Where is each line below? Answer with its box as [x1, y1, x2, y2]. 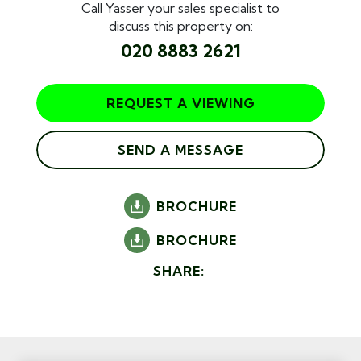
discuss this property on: [108, 17, 253, 34]
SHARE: [152, 262, 209, 279]
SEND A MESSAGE [118, 141, 243, 158]
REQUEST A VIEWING [106, 94, 255, 111]
